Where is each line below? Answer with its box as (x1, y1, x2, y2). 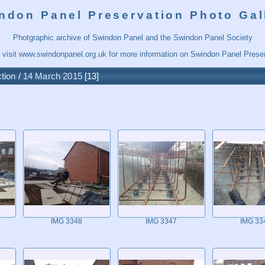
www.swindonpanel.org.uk (18, 49, 106, 59)
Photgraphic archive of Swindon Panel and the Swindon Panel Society (12, 33, 253, 42)
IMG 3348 (50, 217, 82, 225)
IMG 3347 (145, 217, 177, 225)
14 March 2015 (22, 70, 82, 81)
